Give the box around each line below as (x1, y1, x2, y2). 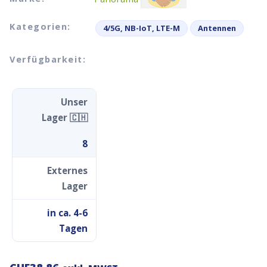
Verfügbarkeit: (10, 53, 86, 65)
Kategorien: (10, 21, 71, 33)
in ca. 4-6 (47, 207, 88, 219)
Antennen (198, 23, 236, 34)
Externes (47, 164, 88, 177)
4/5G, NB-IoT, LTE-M (103, 23, 180, 34)
